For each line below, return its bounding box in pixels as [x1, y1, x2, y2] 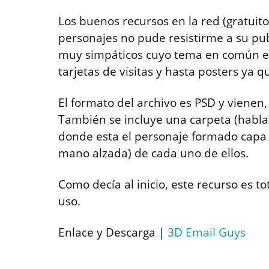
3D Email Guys [168, 224, 246, 240]
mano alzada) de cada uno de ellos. [58, 145, 249, 161]
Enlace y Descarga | [58, 224, 168, 240]
